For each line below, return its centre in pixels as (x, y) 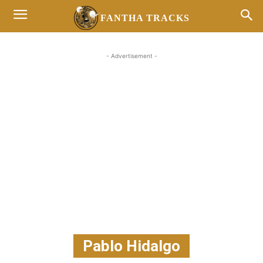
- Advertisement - (131, 56)
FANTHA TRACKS (145, 18)
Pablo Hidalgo (131, 246)
